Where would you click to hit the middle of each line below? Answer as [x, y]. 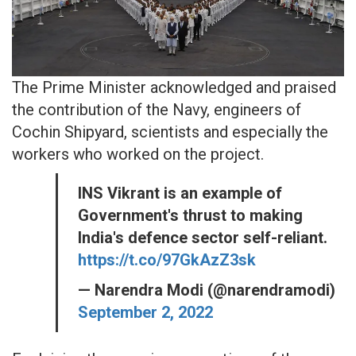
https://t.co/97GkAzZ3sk [167, 260]
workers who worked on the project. [138, 154]
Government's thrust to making [190, 215]
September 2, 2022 [145, 312]
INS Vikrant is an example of [180, 193]
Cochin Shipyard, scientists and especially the [170, 132]
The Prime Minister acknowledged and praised [174, 87]
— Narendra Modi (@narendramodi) [207, 290]
